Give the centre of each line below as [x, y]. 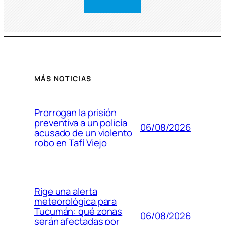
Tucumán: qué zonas [78, 211]
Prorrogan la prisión [75, 112]
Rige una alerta [66, 191]
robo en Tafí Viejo [71, 142]
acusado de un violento [83, 132]
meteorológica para [76, 201]
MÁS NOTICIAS [63, 78]
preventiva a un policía [81, 122]
